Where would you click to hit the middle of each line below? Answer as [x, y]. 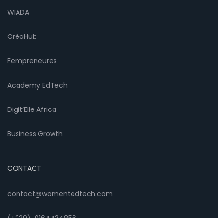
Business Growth [35, 134]
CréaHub [22, 37]
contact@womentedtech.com [60, 194]
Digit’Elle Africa [32, 110]
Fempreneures [32, 61]
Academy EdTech [37, 85]
